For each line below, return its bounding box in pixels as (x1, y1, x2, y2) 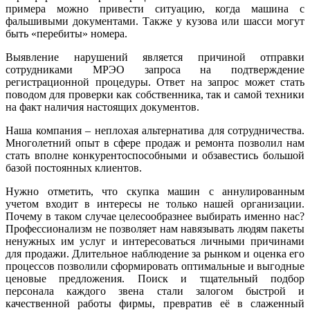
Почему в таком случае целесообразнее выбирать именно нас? (6, 210, 304, 222)
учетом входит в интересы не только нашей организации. (6, 197, 304, 210)
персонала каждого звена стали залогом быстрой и (6, 284, 304, 297)
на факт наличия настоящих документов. (6, 100, 199, 113)
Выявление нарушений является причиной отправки (6, 51, 304, 63)
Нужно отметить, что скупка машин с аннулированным (6, 185, 304, 197)
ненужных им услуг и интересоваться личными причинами (6, 235, 304, 247)
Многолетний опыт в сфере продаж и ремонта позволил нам (6, 136, 304, 149)
